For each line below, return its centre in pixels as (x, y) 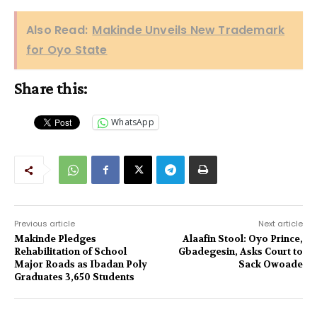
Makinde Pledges (55, 238)
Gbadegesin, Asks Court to (240, 251)
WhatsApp (133, 122)
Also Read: (57, 30)
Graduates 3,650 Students (74, 277)
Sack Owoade (270, 264)
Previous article (45, 223)
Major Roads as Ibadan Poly (81, 264)
